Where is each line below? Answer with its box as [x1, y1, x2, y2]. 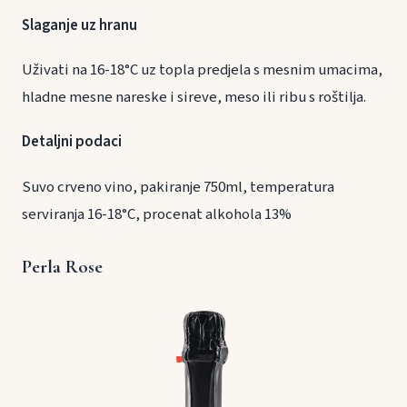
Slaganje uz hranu [22, 15, 184, 37]
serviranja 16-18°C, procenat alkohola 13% [22, 203, 292, 225]
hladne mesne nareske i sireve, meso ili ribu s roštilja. [22, 86, 366, 109]
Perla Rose [22, 254, 103, 278]
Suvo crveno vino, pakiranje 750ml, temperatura [22, 175, 334, 198]
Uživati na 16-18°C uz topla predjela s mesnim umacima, [22, 59, 382, 82]
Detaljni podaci [22, 131, 122, 154]
